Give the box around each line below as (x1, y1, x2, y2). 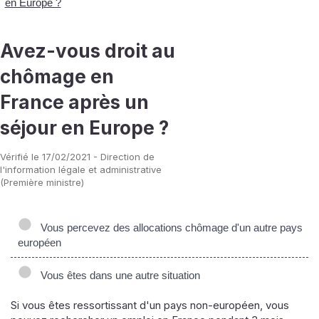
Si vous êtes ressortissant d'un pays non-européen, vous (11, 298, 289, 313)
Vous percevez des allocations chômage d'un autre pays (35, 221, 303, 234)
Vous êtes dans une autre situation (35, 268, 200, 281)
